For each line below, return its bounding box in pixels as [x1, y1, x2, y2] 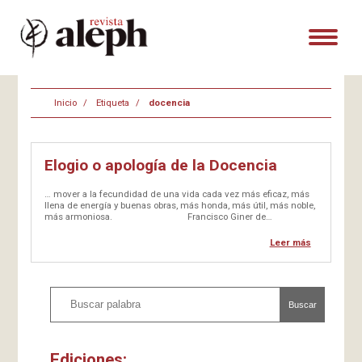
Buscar [288, 300, 317, 310]
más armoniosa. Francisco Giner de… [44, 210, 273, 222]
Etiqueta [95, 96, 129, 108]
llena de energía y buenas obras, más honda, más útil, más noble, [44, 199, 316, 211]
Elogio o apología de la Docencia [44, 155, 278, 175]
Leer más [269, 236, 311, 248]
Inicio [53, 96, 77, 108]
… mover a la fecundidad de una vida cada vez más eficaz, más [44, 187, 310, 200]
